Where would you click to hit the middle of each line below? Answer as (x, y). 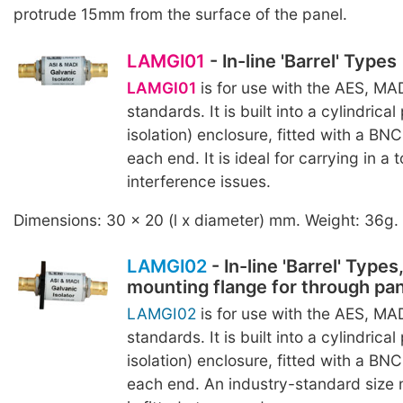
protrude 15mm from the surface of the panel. (180, 14)
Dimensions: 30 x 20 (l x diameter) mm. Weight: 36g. (206, 220)
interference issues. (198, 181)
